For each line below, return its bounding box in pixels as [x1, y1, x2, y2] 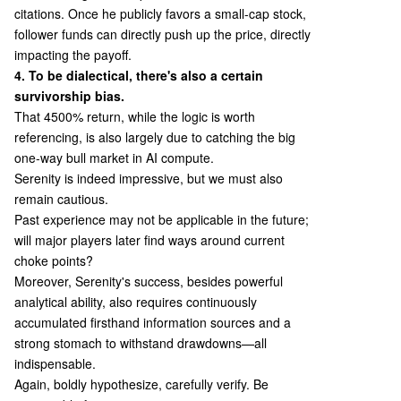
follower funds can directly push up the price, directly [14, 25, 311, 43]
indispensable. [14, 354, 96, 372]
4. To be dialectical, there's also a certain [14, 66, 263, 84]
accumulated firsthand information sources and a [14, 313, 291, 331]
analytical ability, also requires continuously [14, 293, 257, 311]
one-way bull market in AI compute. [14, 149, 214, 166]
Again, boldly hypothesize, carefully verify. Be [14, 375, 269, 393]
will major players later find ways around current [14, 231, 285, 249]
